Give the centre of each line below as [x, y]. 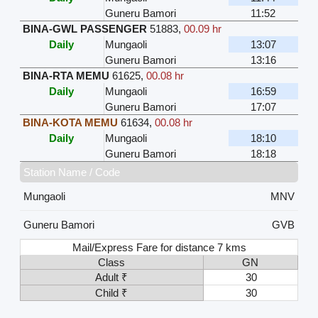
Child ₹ [112, 292]
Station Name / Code [71, 172]
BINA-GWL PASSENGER [84, 28]
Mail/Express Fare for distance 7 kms [160, 247]
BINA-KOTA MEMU [70, 122]
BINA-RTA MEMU [66, 75]
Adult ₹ [112, 277]
